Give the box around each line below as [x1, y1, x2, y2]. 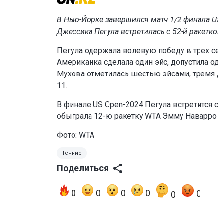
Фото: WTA [57, 130, 94, 140]
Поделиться [57, 163, 109, 173]
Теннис [62, 149, 82, 156]
